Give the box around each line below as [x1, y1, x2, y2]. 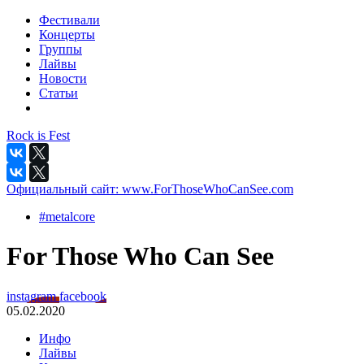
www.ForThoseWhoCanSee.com [122, 182, 293, 196]
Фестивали [39, 13, 100, 27]
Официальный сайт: [6, 182, 122, 196]
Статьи [39, 86, 78, 100]
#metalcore [39, 210, 95, 223]
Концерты [39, 28, 95, 41]
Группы [39, 42, 82, 56]
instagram [6, 288, 59, 303]
